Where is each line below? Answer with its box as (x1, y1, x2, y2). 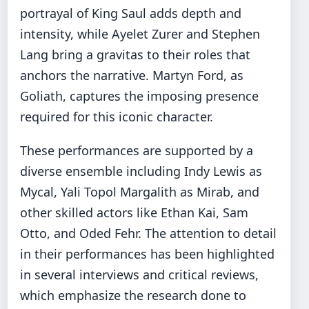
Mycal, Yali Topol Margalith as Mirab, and (20, 183, 259, 200)
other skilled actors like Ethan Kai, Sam (20, 203, 248, 221)
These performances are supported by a (20, 141, 253, 159)
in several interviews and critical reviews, (20, 266, 259, 283)
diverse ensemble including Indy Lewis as (20, 162, 262, 179)
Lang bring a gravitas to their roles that (20, 46, 250, 63)
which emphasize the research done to (20, 286, 246, 303)
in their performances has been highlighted (20, 245, 275, 262)
